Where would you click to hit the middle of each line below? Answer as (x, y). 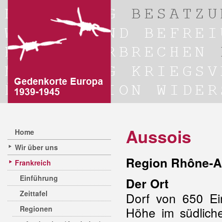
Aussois (159, 136)
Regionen (36, 209)
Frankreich (33, 163)
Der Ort (147, 183)
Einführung (39, 178)
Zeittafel (34, 193)
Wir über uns (36, 147)
